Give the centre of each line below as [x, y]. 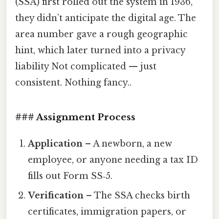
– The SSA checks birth [137, 195]
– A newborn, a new [128, 143]
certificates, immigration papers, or [107, 211]
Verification [56, 195]
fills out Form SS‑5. [70, 176]
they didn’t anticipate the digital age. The [106, 18]
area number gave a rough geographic [101, 34]
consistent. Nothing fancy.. [73, 83]
